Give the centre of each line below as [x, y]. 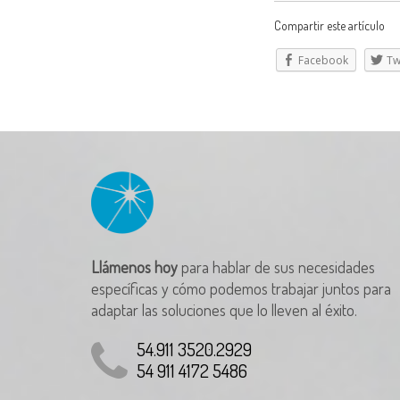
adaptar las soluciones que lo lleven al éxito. [224, 310]
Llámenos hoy [134, 267]
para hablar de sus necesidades [276, 267]
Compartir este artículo [329, 25]
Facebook [323, 60]
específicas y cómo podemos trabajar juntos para [241, 288]
